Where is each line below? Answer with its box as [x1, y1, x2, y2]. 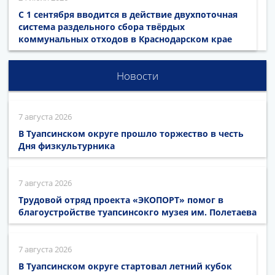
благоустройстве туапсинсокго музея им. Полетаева [18, 206, 257, 219]
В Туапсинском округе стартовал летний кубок [18, 260, 232, 273]
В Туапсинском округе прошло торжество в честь [18, 128, 244, 140]
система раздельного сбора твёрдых [18, 21, 185, 33]
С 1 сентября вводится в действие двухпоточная [18, 9, 238, 21]
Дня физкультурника [18, 140, 115, 152]
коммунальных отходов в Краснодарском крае [18, 33, 232, 45]
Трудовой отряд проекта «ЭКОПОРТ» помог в [18, 194, 223, 206]
